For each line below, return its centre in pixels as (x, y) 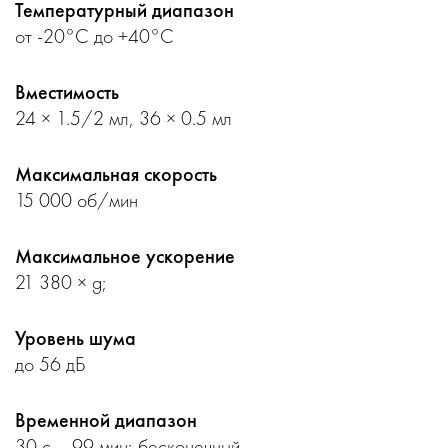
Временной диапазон (106, 420)
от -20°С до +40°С (94, 36)
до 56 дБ (50, 364)
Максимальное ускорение (125, 256)
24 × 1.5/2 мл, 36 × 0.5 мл (123, 118)
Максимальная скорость (116, 174)
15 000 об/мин (76, 200)
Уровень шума (75, 338)
